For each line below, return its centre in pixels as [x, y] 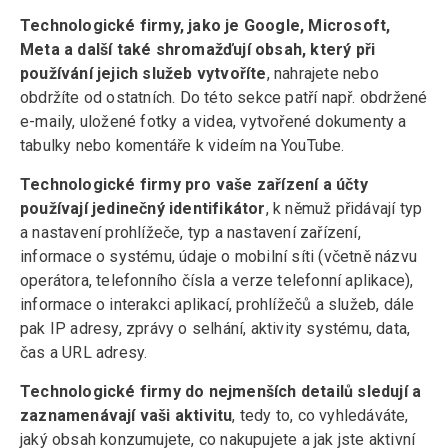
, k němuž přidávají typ [344, 209]
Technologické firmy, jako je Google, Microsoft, [205, 26]
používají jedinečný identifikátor [143, 209]
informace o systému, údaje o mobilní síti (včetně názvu [219, 257]
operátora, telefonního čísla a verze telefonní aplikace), [217, 281]
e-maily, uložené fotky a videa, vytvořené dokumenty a [213, 122]
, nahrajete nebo [322, 74]
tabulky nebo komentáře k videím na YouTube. [184, 146]
